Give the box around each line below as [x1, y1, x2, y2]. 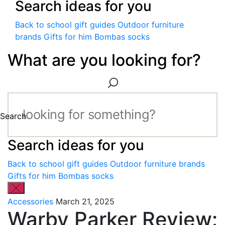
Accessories [8, 196, 56, 206]
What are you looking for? [8, 50, 201, 70]
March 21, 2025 [56, 196, 115, 206]
